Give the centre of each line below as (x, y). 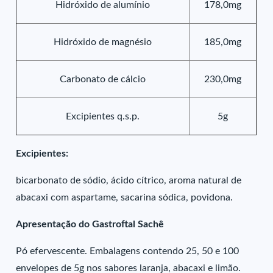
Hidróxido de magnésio (103, 42)
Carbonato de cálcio (103, 79)
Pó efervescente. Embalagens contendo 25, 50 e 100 (128, 251)
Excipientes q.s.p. (103, 116)
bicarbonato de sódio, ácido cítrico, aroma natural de (129, 180)
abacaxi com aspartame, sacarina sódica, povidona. (125, 197)
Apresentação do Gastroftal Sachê (90, 224)
